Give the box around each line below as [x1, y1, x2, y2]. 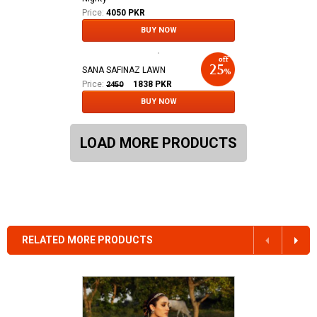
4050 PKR [106, 7, 145, 18]
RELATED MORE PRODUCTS [22, 234, 153, 246]
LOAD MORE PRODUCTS [80, 134, 237, 151]
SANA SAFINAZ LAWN [82, 64, 166, 75]
